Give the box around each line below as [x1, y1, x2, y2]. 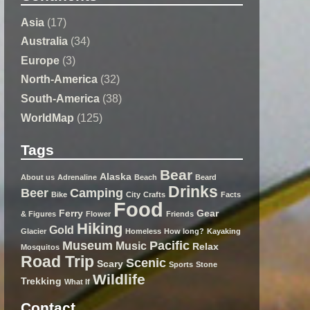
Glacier [21, 227, 47, 236]
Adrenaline [57, 173, 98, 182]
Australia [21, 35, 69, 48]
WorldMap [21, 111, 75, 124]
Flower [86, 210, 111, 219]
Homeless [125, 227, 162, 236]
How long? [164, 227, 205, 236]
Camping [70, 186, 124, 201]
